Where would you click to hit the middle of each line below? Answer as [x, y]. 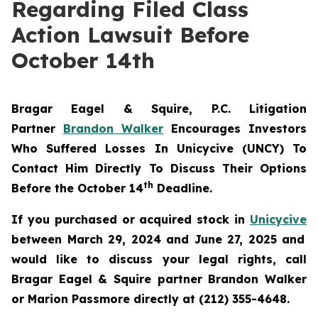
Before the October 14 [77, 188]
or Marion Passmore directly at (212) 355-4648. [150, 299]
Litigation [278, 109]
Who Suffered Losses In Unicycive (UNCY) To [159, 148]
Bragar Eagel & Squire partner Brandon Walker [159, 279]
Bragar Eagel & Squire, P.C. [130, 109]
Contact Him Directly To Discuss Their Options [159, 168]
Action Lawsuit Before [130, 35]
